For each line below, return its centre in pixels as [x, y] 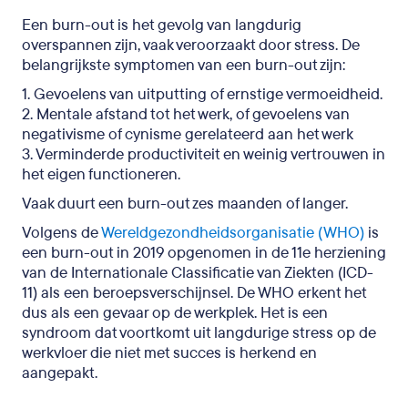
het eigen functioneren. [101, 174]
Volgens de [60, 232]
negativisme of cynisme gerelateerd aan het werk [188, 134]
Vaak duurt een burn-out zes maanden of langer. [187, 203]
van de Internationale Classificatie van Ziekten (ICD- [198, 272]
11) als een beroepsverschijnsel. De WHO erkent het [194, 292]
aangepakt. [60, 372]
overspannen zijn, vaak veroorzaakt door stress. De [191, 45]
